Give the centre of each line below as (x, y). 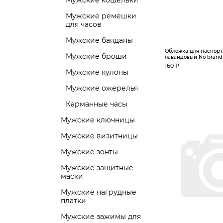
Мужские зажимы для (101, 217)
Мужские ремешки (101, 16)
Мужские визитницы (99, 136)
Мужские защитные (97, 168)
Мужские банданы (99, 40)
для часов (84, 24)
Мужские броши (96, 56)
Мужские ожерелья (102, 88)
